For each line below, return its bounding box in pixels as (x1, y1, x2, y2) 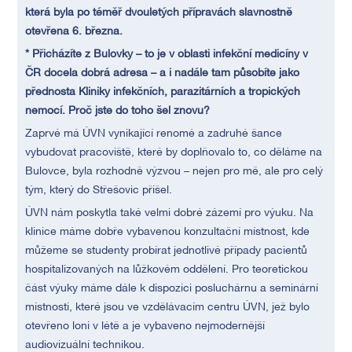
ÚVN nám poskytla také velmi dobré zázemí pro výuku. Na (25, 208, 314, 218)
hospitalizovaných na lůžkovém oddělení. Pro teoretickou (25, 265, 309, 275)
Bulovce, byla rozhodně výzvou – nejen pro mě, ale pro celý (25, 167, 324, 177)
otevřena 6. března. (25, 27, 123, 37)
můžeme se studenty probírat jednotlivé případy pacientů (25, 246, 308, 256)
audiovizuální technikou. (25, 340, 145, 350)
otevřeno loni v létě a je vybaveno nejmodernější (25, 321, 266, 332)
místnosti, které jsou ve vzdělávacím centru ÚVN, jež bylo (25, 302, 310, 313)
